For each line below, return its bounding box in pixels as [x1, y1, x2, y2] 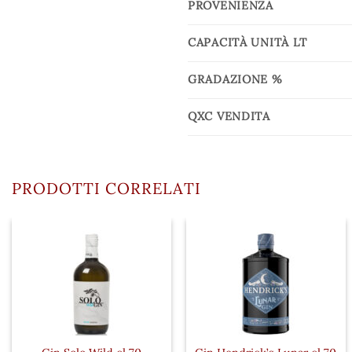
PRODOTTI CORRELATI [12, 178, 201, 198]
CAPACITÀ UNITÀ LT [188, 35, 307, 49]
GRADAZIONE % [188, 71, 283, 86]
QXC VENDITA [188, 108, 270, 123]
